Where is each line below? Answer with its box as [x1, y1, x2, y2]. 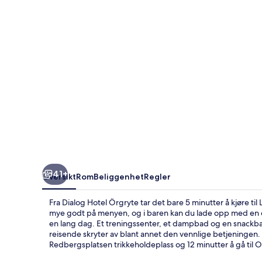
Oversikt [42, 171, 76, 182]
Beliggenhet [94, 171, 144, 182]
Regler [144, 171, 171, 182]
